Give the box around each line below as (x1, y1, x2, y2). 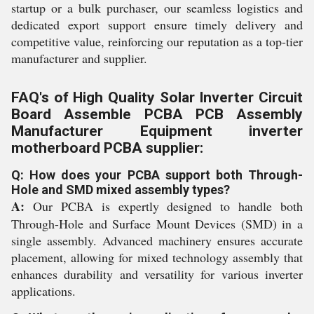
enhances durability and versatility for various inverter (11, 266, 303, 282)
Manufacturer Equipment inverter (11, 123, 303, 139)
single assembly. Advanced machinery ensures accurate (11, 232, 303, 249)
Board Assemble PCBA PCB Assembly (11, 106, 303, 123)
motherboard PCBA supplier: (11, 139, 203, 156)
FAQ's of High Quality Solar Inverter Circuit (11, 89, 303, 106)
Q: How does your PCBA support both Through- (11, 168, 303, 182)
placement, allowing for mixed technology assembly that (11, 249, 303, 266)
